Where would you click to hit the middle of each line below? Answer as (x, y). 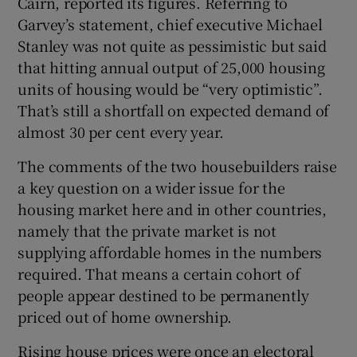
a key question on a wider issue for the (151, 187)
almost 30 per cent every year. (121, 131)
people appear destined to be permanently (163, 294)
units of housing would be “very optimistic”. (170, 88)
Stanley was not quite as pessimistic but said (172, 45)
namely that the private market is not (147, 230)
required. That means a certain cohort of (159, 273)
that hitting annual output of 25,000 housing (171, 67)
